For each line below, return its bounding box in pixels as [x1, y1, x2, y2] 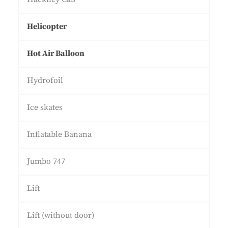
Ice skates [27, 102, 63, 112]
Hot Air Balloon [27, 48, 84, 59]
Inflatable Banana [27, 129, 92, 139]
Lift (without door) [27, 210, 94, 220]
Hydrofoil [27, 75, 63, 85]
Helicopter [27, 21, 67, 32]
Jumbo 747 [27, 156, 65, 166]
